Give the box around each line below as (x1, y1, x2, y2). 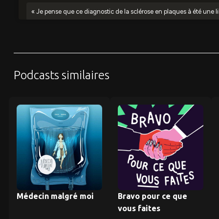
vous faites (117, 203, 160, 213)
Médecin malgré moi (16, 191, 94, 200)
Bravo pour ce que (117, 191, 187, 200)
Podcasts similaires (13, 68, 109, 82)
